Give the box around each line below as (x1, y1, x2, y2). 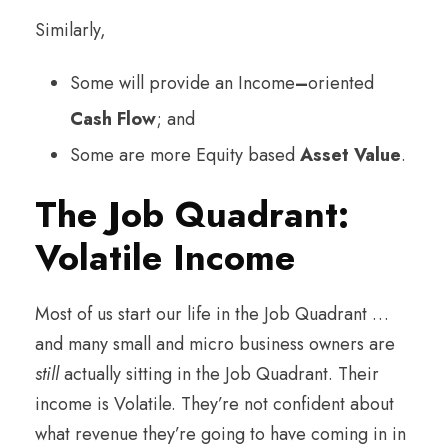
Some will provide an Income (70, 69, 295, 96)
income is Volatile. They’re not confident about (35, 390, 394, 417)
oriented (308, 69, 374, 96)
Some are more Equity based (70, 141, 300, 168)
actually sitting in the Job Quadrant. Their (64, 360, 379, 387)
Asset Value (300, 141, 401, 168)
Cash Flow (70, 105, 156, 132)
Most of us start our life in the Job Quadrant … (35, 300, 389, 327)
